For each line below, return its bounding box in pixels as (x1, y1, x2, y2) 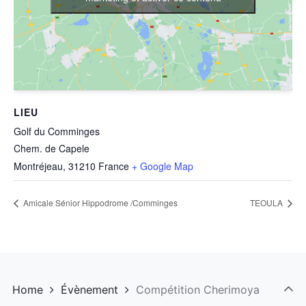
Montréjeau (14, 158, 63, 173)
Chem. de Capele (14, 141, 89, 155)
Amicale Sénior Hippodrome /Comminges (21, 196, 178, 208)
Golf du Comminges (14, 124, 100, 138)
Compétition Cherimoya (136, 282, 260, 296)
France (98, 158, 129, 173)
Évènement (61, 282, 118, 296)
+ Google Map (132, 158, 193, 173)
